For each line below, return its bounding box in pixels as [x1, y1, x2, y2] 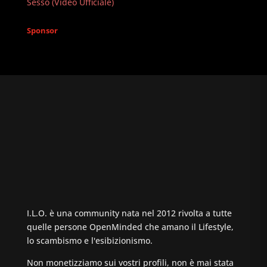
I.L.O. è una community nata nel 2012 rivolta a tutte [26, 207, 232, 219]
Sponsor [26, 25, 58, 36]
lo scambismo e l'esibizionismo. [26, 235, 153, 246]
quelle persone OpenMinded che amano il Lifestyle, [26, 221, 234, 232]
